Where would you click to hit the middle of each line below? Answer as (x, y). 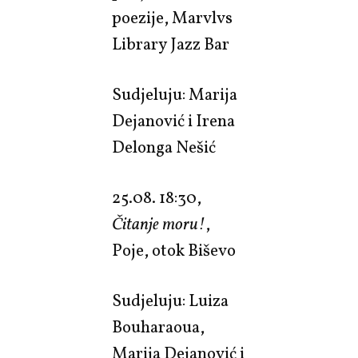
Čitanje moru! (159, 225)
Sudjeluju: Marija (175, 95)
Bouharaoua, (158, 328)
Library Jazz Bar (171, 45)
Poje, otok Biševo (174, 251)
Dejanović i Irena (173, 121)
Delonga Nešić (165, 148)
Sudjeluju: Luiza (170, 301)
